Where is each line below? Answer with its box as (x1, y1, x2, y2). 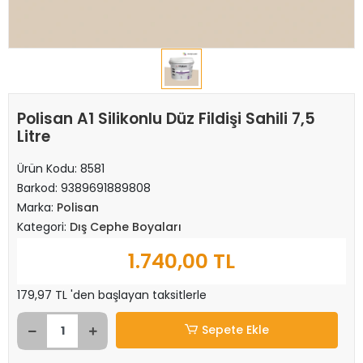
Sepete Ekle (202, 322, 270, 338)
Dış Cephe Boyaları (70, 219, 181, 235)
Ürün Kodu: (17, 160, 80, 177)
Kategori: (17, 219, 70, 235)
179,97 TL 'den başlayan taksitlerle (17, 287, 207, 303)
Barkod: (17, 180, 61, 196)
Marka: (17, 199, 57, 216)
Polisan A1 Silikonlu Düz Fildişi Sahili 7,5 (17, 108, 315, 130)
